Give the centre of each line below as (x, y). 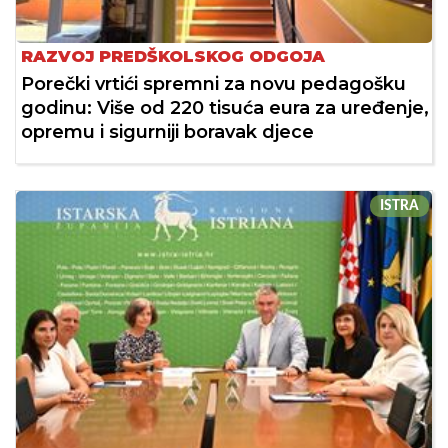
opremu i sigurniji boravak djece (167, 132)
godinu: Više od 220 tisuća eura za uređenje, (225, 108)
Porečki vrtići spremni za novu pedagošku (213, 84)
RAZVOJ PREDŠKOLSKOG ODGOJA (173, 57)
